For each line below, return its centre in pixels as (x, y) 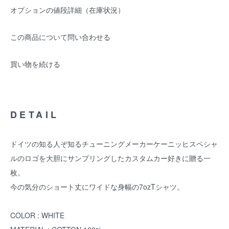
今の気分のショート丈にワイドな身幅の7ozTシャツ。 (97, 187)
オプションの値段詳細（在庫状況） (67, 10)
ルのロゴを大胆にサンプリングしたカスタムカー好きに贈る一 (110, 158)
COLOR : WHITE (37, 215)
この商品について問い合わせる (60, 37)
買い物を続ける (35, 64)
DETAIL (35, 114)
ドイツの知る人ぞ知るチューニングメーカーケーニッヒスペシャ (114, 144)
